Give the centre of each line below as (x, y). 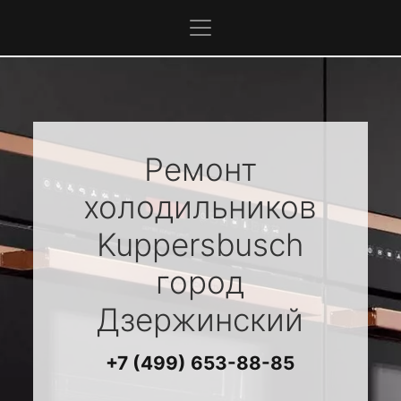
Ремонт (200, 169)
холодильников (200, 207)
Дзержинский (200, 320)
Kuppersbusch (200, 244)
